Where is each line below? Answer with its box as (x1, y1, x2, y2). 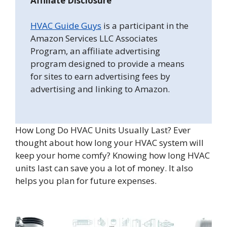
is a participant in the (101, 20, 188, 32)
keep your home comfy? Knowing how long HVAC (15, 149, 210, 161)
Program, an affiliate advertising (30, 45, 160, 57)
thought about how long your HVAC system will (15, 136, 204, 148)
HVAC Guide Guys (30, 20, 101, 32)
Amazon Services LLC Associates (30, 32, 158, 45)
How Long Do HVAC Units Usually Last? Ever (15, 124, 191, 136)
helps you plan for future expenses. (15, 174, 157, 186)
